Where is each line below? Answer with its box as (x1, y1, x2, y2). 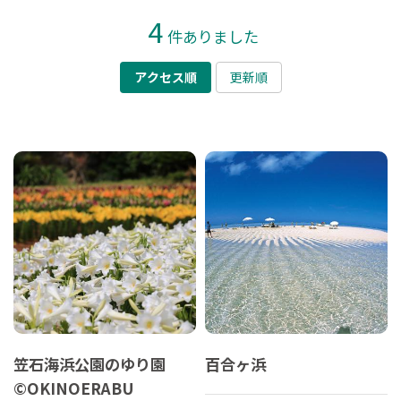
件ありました (166, 25, 259, 47)
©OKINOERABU (13, 377, 134, 399)
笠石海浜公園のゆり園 (13, 353, 166, 375)
